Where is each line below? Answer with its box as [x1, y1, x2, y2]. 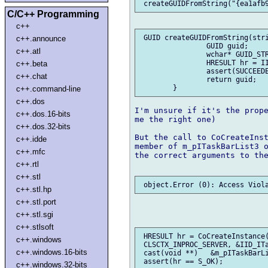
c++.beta [16, 59, 48, 68]
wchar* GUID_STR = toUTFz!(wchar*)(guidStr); [139, 50, 206, 59]
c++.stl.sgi [16, 209, 54, 219]
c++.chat [16, 71, 48, 81]
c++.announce [16, 33, 66, 43]
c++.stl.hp [16, 184, 52, 194]
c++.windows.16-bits [16, 247, 88, 257]
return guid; [139, 75, 206, 84]
